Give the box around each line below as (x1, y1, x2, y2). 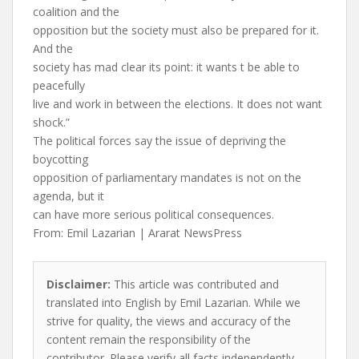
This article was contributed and (111, 276, 279, 292)
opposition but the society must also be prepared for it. (33, 22, 319, 38)
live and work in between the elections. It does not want (33, 96, 322, 111)
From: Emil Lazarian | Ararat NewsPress (33, 225, 242, 240)
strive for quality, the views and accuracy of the (46, 313, 291, 329)
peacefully (33, 78, 85, 93)
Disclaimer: (46, 276, 111, 292)
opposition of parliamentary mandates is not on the (33, 170, 301, 185)
